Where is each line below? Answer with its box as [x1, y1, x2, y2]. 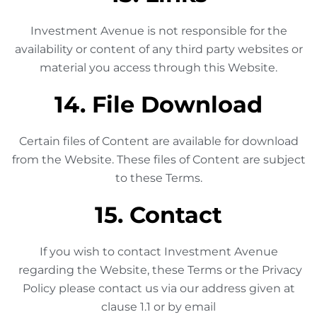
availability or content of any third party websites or [14, 42, 303, 56]
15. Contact [95, 201, 222, 229]
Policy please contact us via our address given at [22, 282, 295, 295]
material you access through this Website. [40, 61, 277, 74]
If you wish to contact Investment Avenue [39, 245, 278, 258]
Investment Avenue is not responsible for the [30, 24, 287, 38]
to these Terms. [115, 171, 202, 185]
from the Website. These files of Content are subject [11, 153, 306, 166]
